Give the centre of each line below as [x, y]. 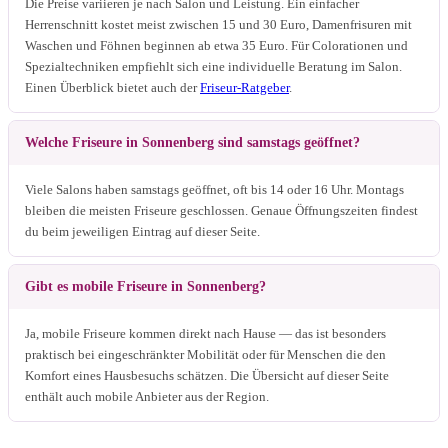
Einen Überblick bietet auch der [112, 87]
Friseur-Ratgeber [244, 87]
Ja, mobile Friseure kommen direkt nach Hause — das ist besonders [205, 333]
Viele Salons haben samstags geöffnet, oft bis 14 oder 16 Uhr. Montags [214, 189]
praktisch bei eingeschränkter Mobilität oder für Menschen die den [205, 354]
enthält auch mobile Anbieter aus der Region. [147, 396]
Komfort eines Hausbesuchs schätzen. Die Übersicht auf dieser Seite [207, 375]
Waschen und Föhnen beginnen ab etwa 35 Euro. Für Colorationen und [216, 45]
